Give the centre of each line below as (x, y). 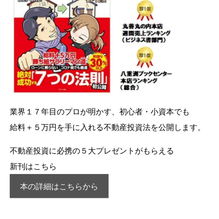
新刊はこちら (33, 166)
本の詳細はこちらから (59, 186)
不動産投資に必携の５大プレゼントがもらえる (92, 150)
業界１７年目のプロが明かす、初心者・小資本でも (100, 111)
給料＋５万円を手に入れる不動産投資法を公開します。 (108, 127)
